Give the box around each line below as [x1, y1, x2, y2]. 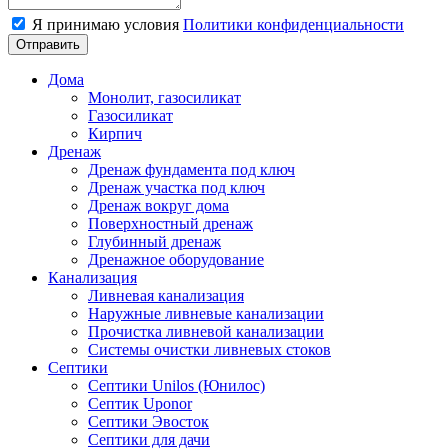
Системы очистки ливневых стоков [88, 340, 331, 358]
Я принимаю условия [28, 15, 183, 33]
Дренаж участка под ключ [88, 178, 265, 196]
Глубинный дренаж [88, 232, 221, 250]
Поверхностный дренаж [88, 214, 253, 232]
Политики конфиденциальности [183, 15, 404, 33]
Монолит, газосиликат [88, 88, 241, 106]
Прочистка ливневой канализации [88, 322, 324, 340]
